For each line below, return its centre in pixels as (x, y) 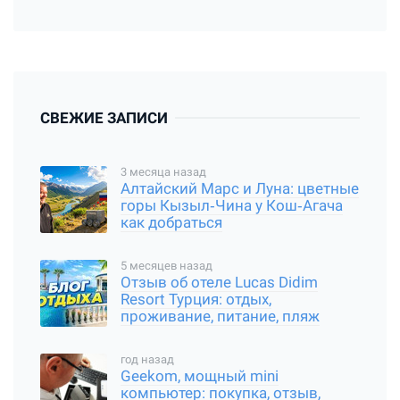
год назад (147, 359)
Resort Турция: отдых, (196, 300)
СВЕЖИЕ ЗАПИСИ (104, 118)
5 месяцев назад (167, 265)
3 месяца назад (163, 171)
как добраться (171, 223)
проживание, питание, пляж (220, 317)
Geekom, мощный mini (200, 377)
